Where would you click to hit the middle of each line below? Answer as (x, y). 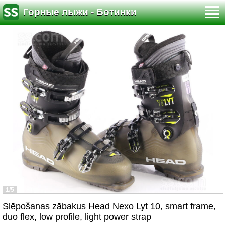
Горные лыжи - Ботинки (80, 12)
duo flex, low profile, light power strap (77, 217)
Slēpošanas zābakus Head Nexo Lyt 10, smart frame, (109, 206)
